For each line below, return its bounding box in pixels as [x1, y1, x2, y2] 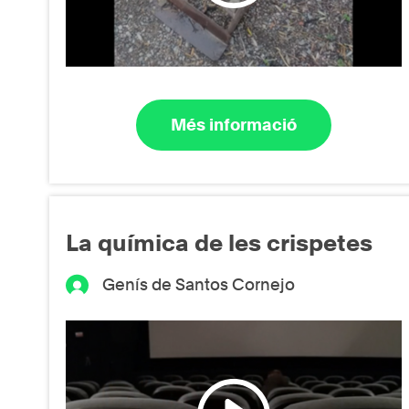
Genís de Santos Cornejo [102, 274, 296, 294]
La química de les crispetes [66, 228, 372, 257]
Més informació [171, 115, 298, 135]
